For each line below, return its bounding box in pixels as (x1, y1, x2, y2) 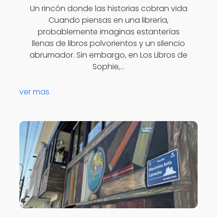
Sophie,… (93, 61, 124, 73)
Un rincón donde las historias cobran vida (30, 3, 187, 15)
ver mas (19, 86, 49, 98)
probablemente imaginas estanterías (37, 26, 180, 38)
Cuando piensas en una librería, (48, 15, 169, 26)
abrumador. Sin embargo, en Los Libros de (30, 49, 187, 61)
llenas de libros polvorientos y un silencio (32, 38, 185, 49)
